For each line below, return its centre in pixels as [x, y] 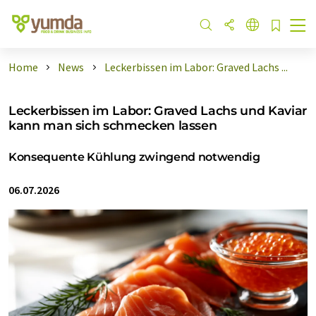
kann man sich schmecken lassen [113, 125]
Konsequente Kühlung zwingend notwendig [134, 157]
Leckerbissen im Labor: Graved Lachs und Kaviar [158, 110]
